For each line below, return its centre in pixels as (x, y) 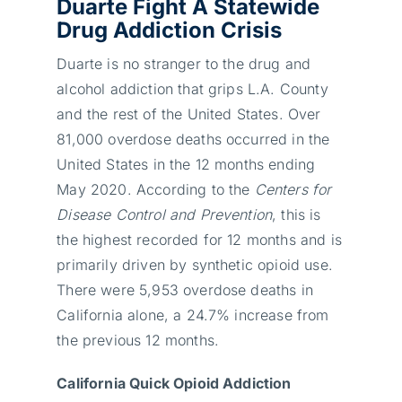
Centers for (293, 189)
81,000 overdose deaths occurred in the (193, 139)
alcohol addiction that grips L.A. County (192, 88)
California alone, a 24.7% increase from (193, 315)
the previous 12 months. (138, 340)
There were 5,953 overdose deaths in (185, 289)
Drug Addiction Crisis (170, 30)
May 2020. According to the (156, 189)
